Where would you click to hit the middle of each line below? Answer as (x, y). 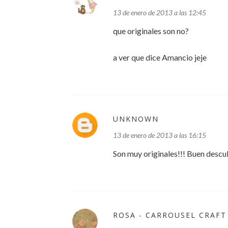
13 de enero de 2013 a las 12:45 (160, 12)
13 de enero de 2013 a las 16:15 (160, 135)
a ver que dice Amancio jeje (160, 57)
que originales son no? (151, 31)
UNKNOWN (136, 119)
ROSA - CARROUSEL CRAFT (170, 215)
